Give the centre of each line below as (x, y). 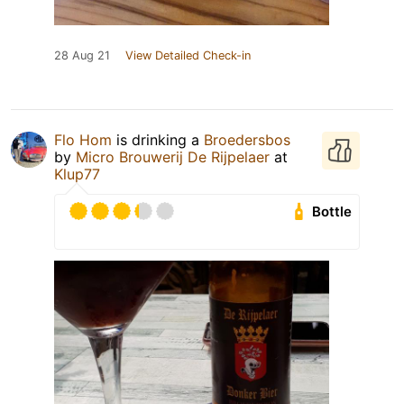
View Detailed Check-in (188, 56)
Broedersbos (247, 140)
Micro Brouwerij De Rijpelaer (173, 157)
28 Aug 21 (82, 56)
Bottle (332, 212)
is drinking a (158, 140)
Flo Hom (83, 140)
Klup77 (77, 174)
